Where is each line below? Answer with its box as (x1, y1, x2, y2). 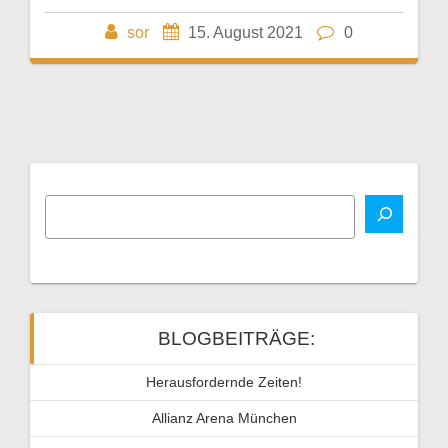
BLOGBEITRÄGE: (157, 327, 315, 349)
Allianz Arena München (151, 409, 297, 426)
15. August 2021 (188, 23, 303, 41)
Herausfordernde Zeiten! (146, 373, 302, 390)
